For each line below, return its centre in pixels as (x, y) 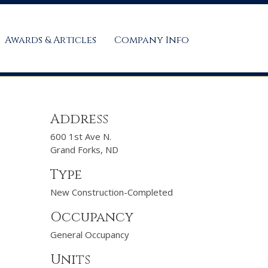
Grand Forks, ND (84, 150)
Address (79, 119)
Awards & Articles (51, 40)
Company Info (152, 40)
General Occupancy (89, 234)
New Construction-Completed (111, 192)
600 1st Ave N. (80, 136)
